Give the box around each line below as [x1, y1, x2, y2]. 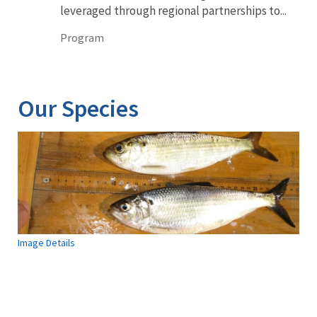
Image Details [18, 236, 75, 250]
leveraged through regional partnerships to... [60, 2, 287, 18]
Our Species [18, 93, 139, 123]
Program [60, 30, 104, 45]
